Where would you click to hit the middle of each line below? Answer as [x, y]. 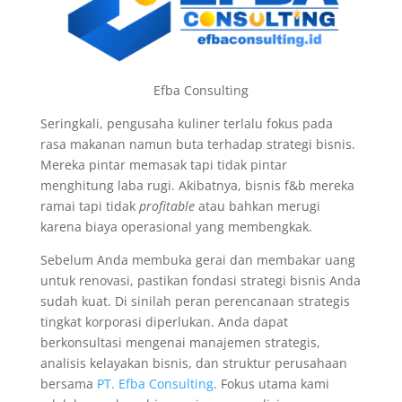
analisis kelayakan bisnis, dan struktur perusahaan [193, 363]
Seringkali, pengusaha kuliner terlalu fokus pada [186, 123]
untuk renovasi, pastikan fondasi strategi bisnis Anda [200, 280]
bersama [68, 383]
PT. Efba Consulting [155, 383]
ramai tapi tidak [89, 205]
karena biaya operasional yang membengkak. [176, 226]
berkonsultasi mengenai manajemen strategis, [180, 342]
